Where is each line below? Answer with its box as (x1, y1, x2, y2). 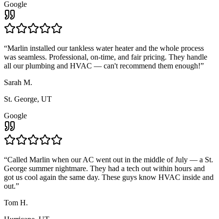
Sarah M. (4, 78, 32, 87)
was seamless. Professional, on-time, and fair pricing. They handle (4, 52, 207, 61)
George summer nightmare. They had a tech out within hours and (4, 164, 205, 173)
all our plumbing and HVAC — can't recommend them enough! (4, 61, 200, 70)
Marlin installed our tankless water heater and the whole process (7, 44, 204, 52)
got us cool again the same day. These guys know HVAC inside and (4, 173, 214, 181)
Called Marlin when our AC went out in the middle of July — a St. (7, 155, 213, 164)
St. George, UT (4, 94, 52, 103)
